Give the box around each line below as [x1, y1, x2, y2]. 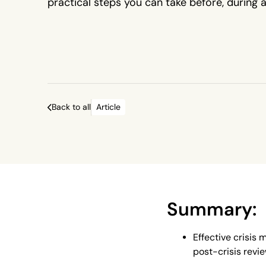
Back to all [52, 102, 91, 113]
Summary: [167, 198, 257, 221]
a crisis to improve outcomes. [47, 12, 194, 26]
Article [96, 102, 121, 113]
